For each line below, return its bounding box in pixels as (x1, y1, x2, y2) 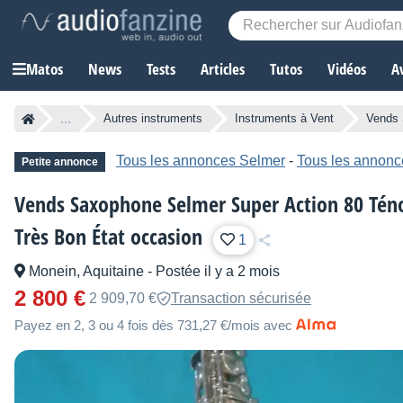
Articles (201, 58, 245, 80)
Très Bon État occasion (14, 221, 202, 252)
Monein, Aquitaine (25, 264, 148, 280)
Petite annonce (22, 156, 98, 169)
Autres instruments (103, 112, 202, 126)
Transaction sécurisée (171, 291, 311, 307)
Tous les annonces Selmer (116, 153, 285, 169)
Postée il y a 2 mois (156, 264, 280, 280)
